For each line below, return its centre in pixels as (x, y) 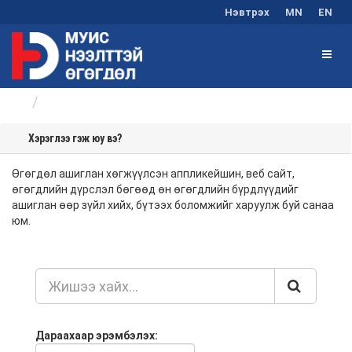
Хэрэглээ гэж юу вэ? (74, 138)
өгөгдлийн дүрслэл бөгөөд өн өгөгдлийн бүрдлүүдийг (155, 189)
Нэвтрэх (247, 12)
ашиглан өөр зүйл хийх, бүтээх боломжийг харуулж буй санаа (173, 205)
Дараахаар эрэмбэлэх (95, 335)
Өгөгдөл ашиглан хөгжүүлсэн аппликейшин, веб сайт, (153, 174)
